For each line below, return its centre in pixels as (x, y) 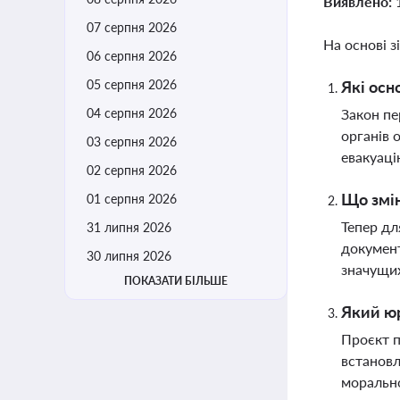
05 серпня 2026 (132, 84)
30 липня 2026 (129, 256)
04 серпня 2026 (132, 113)
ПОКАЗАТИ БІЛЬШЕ (176, 281)
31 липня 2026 (129, 227)
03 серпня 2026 (132, 142)
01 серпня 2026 (132, 199)
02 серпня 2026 (132, 170)
